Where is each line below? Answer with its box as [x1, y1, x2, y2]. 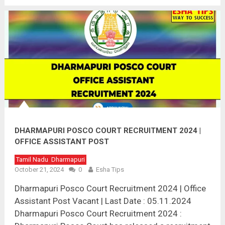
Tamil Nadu [16, 155, 48, 163]
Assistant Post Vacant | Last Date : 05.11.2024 [14, 195, 191, 206]
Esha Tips [95, 165, 124, 173]
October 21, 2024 [14, 165, 64, 173]
